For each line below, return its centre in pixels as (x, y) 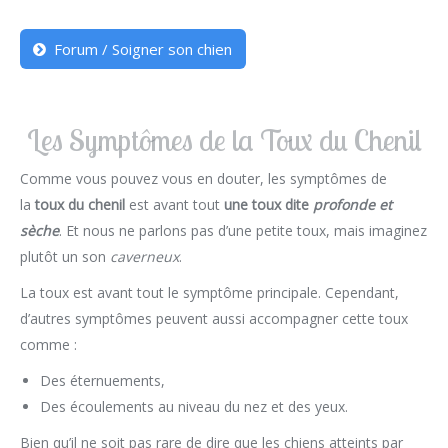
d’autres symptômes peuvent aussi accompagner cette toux (214, 318)
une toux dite (268, 204)
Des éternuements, (102, 380)
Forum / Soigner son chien (143, 49)
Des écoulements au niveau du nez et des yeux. (194, 406)
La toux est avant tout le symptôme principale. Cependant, (209, 292)
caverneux (144, 256)
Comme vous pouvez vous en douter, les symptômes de (203, 178)
